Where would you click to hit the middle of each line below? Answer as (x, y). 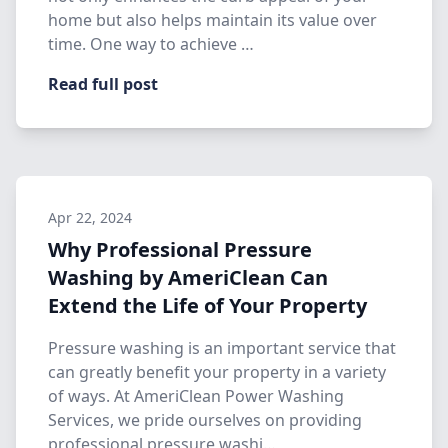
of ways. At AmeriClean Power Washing (196, 396)
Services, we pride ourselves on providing (205, 420)
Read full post (103, 84)
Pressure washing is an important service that (222, 348)
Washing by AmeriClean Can (188, 277)
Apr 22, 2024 (90, 217)
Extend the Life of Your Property (207, 305)
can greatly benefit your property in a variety (217, 372)
